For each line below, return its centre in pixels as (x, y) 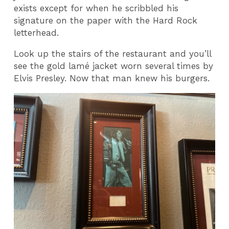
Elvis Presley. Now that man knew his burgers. (112, 78)
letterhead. (37, 33)
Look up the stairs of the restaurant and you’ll (113, 53)
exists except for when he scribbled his (96, 8)
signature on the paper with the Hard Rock (106, 21)
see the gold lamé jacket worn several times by (114, 66)
